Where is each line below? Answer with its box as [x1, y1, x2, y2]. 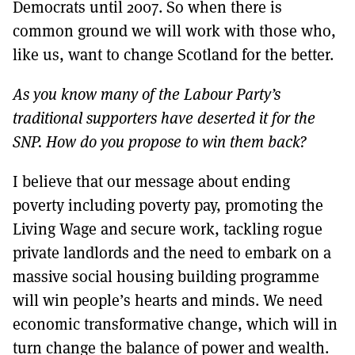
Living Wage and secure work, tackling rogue [13, 217, 323, 239]
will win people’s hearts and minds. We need [13, 288, 323, 311]
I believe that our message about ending [13, 170, 290, 192]
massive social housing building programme [13, 265, 319, 287]
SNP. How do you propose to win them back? [13, 130, 307, 152]
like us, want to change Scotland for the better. [13, 43, 334, 65]
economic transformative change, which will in [13, 312, 338, 334]
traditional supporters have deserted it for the [13, 106, 315, 128]
